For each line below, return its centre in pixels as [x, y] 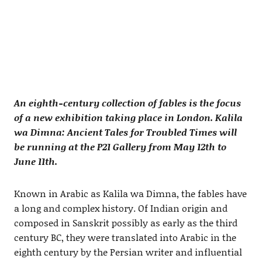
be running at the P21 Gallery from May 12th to [120, 147]
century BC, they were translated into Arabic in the [125, 237]
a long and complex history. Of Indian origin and [120, 208]
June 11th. [35, 161]
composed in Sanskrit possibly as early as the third [125, 223]
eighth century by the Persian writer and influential [128, 252]
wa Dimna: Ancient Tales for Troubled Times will [125, 132]
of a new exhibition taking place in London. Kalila [128, 118]
